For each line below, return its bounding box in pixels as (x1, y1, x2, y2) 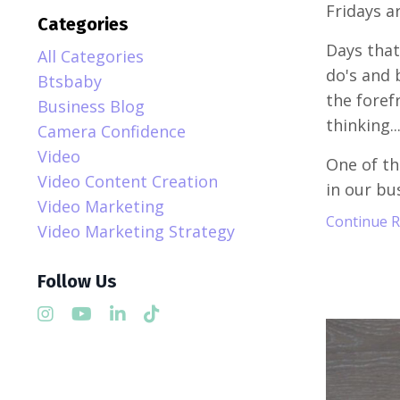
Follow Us (37, 271, 117, 292)
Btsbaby (37, 71, 102, 92)
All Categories (37, 46, 144, 67)
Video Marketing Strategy (37, 221, 235, 242)
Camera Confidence (37, 121, 186, 142)
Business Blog (37, 96, 145, 117)
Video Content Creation (37, 171, 218, 192)
